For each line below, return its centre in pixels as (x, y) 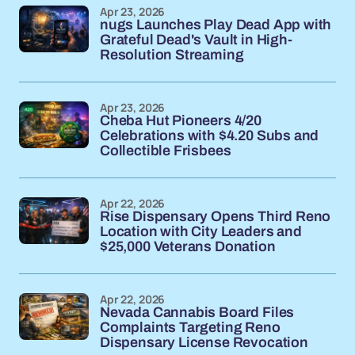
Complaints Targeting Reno (190, 327)
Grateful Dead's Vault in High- (196, 40)
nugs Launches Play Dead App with (216, 25)
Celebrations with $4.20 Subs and (210, 136)
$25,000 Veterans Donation (188, 246)
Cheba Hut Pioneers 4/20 (181, 120)
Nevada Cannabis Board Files (197, 312)
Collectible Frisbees (166, 151)
